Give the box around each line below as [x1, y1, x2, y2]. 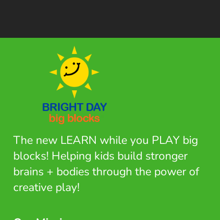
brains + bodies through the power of [13, 164, 199, 180]
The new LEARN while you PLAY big [13, 133, 198, 148]
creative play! [13, 180, 80, 195]
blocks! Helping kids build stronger [13, 148, 188, 164]
